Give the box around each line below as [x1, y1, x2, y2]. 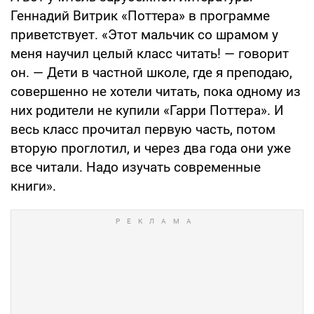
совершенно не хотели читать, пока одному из [11, 83, 301, 100]
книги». [11, 177, 56, 194]
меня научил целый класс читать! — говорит [11, 45, 289, 62]
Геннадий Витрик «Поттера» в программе [11, 7, 270, 24]
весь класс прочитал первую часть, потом [11, 121, 275, 137]
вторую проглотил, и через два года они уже [11, 139, 291, 156]
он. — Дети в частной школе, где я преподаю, [11, 64, 292, 81]
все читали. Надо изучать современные [11, 158, 261, 175]
